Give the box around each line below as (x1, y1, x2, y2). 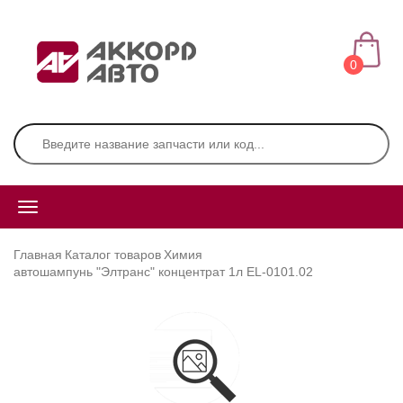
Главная (13, 247, 62, 262)
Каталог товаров (65, 247, 161, 262)
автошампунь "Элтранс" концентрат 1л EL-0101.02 (13, 264, 313, 279)
